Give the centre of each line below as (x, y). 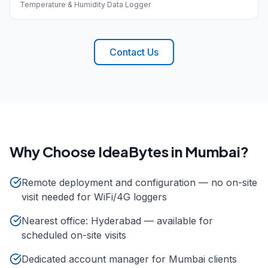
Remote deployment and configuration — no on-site (139, 182)
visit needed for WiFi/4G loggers (94, 197)
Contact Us (134, 52)
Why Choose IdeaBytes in (97, 151)
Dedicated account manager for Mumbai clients (129, 259)
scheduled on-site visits (74, 235)
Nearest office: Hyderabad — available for (117, 221)
